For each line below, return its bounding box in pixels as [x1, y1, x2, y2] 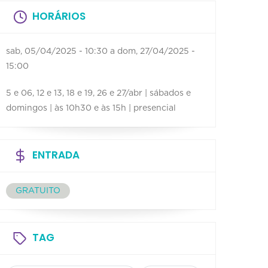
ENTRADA [32, 147, 80, 162]
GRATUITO [16, 186, 60, 195]
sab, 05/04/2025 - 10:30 [6, 47, 108, 56]
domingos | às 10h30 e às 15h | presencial [6, 103, 176, 112]
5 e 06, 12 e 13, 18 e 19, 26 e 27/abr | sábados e [6, 89, 191, 98]
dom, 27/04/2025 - [117, 47, 195, 56]
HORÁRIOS [32, 8, 86, 23]
